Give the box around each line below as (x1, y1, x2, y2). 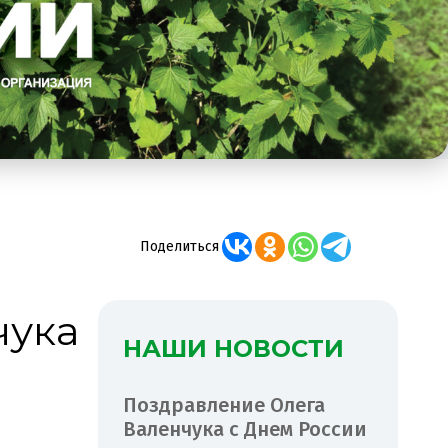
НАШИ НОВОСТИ (123, 333, 344, 363)
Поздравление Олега (123, 392, 325, 417)
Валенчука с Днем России (123, 416, 367, 441)
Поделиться (139, 237, 219, 255)
